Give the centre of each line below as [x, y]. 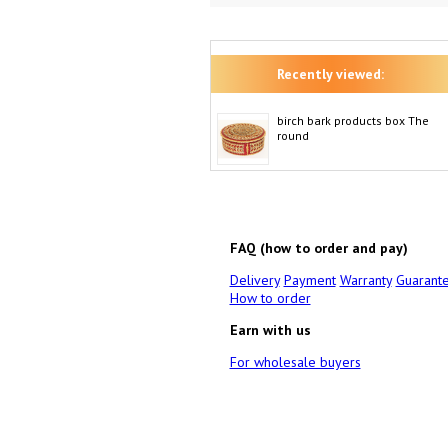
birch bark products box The [352, 120]
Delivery [254, 280]
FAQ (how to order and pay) [318, 248]
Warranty [365, 280]
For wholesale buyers [295, 362]
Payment [309, 280]
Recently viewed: [330, 74]
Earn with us [270, 330]
